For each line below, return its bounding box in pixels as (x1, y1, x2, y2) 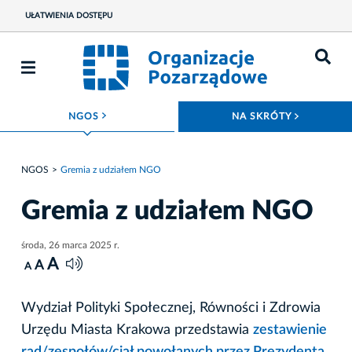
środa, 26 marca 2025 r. (21, 240, 119, 250)
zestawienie (253, 322, 327, 337)
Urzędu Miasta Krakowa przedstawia (21, 322, 253, 337)
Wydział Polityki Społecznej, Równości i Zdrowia (21, 300, 321, 315)
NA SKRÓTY (232, 112, 295, 121)
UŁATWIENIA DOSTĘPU (24, 12, 112, 20)
